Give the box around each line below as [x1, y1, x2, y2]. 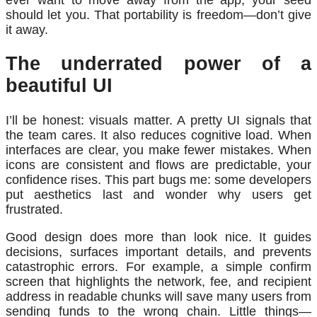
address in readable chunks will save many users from [6, 289, 311, 304]
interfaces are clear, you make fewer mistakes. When [6, 142, 311, 157]
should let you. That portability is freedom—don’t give [6, 7, 311, 22]
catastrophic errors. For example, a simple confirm [6, 259, 311, 274]
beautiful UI [6, 75, 113, 97]
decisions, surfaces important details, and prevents [6, 244, 311, 259]
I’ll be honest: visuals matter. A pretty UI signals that [6, 113, 311, 127]
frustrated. [6, 202, 63, 217]
